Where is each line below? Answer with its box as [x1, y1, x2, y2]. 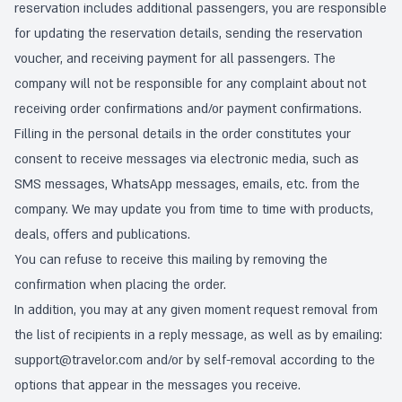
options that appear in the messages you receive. [14, 377, 301, 394]
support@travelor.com [14, 352, 143, 369]
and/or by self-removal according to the [143, 352, 375, 369]
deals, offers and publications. [14, 226, 190, 243]
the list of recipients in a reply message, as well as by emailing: [14, 327, 382, 344]
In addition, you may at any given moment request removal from [14, 301, 378, 319]
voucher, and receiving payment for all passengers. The [14, 50, 336, 67]
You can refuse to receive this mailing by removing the [14, 251, 328, 268]
